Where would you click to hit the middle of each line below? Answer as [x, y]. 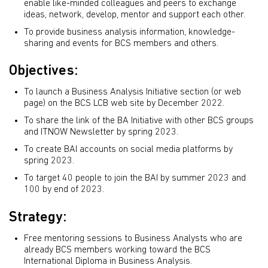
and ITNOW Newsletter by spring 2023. [101, 133]
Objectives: [43, 71]
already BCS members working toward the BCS [117, 250]
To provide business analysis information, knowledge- [130, 32]
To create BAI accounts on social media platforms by [128, 150]
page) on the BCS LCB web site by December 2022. [124, 104]
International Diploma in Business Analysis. [108, 261]
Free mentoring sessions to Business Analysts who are [133, 238]
